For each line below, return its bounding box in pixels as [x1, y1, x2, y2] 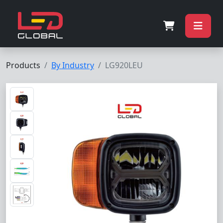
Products [6, 60, 40, 71]
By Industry [51, 60, 94, 71]
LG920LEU [105, 60, 143, 71]
